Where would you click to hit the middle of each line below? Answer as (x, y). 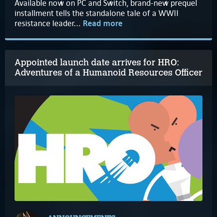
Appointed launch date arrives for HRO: (97, 62)
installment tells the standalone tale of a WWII (97, 13)
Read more (103, 23)
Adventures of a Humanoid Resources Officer (108, 72)
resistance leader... (49, 23)
